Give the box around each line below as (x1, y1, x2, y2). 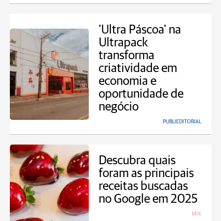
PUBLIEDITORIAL (163, 119, 201, 124)
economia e (99, 75, 156, 87)
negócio (99, 101, 139, 113)
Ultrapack (99, 37, 148, 49)
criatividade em (99, 62, 177, 74)
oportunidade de (99, 88, 184, 100)
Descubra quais (99, 154, 176, 167)
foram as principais (99, 167, 194, 180)
